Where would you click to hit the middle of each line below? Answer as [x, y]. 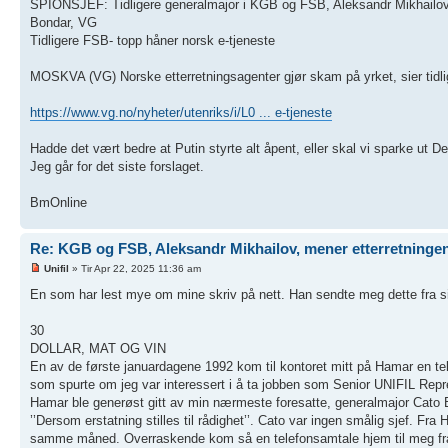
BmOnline [58, 203]
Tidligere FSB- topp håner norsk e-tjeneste [152, 41]
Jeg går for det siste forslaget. [117, 167]
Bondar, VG [63, 23]
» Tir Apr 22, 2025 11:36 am [135, 268]
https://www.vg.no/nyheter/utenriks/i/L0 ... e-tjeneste [181, 113]
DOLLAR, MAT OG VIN [98, 348]
